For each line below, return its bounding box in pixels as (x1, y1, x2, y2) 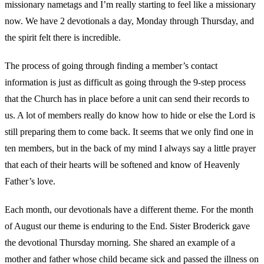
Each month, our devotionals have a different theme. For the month (5, 204, 253, 215)
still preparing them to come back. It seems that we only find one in (5, 127, 253, 137)
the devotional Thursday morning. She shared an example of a (5, 237, 235, 248)
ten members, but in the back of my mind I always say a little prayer (5, 143, 256, 154)
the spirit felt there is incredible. (5, 32, 121, 43)
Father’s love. (5, 176, 55, 187)
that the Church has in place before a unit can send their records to (5, 94, 249, 104)
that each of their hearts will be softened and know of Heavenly (5, 160, 240, 170)
